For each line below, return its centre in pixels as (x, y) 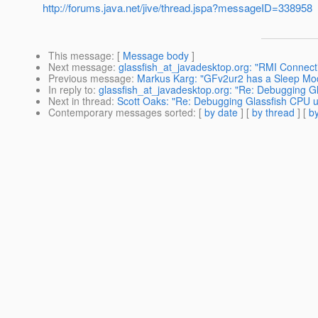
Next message (81, 67)
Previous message (90, 78)
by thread (273, 113)
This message (80, 56)
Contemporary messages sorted (121, 113)
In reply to (71, 90)
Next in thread (80, 101)
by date (221, 113)
